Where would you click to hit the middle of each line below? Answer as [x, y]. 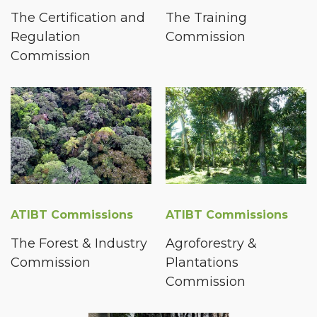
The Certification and [78, 18]
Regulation [46, 37]
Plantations [202, 262]
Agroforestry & [211, 243]
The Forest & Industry [79, 243]
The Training [206, 18]
